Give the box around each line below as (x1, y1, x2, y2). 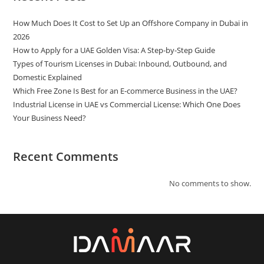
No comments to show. (169, 177, 251, 189)
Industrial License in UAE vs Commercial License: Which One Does (13, 98, 241, 110)
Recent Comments (13, 148, 119, 164)
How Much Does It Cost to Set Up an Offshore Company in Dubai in (13, 17, 249, 28)
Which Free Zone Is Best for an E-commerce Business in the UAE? (13, 85, 238, 96)
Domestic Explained (13, 71, 82, 82)
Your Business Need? (13, 112, 87, 123)
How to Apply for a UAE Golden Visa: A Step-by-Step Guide (13, 44, 216, 55)
